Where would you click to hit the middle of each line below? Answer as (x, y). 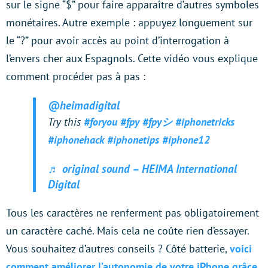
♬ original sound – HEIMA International (142, 169)
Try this (66, 122)
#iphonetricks (205, 122)
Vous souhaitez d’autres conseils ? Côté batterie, (118, 249)
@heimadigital (84, 106)
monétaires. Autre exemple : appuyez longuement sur (129, 23)
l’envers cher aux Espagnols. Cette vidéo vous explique (132, 59)
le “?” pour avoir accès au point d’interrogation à (118, 41)
